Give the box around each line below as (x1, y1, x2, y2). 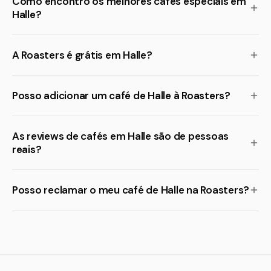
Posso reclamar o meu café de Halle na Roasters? (12, 183, 250, 197)
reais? (12, 143, 42, 156)
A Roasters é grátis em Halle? (12, 48, 152, 62)
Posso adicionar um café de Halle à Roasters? (12, 89, 230, 102)
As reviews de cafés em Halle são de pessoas (12, 129, 229, 143)
